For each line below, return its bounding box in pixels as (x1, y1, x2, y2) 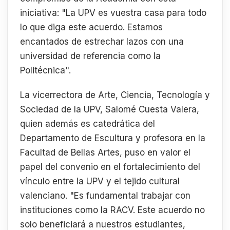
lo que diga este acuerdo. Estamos (20, 22, 163, 33)
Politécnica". (20, 65, 71, 76)
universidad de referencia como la (20, 51, 161, 62)
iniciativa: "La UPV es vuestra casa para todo (20, 8, 206, 18)
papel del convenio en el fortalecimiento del (20, 161, 200, 172)
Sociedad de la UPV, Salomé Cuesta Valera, (20, 104, 199, 114)
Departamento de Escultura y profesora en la (20, 132, 205, 143)
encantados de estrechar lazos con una (20, 36, 184, 47)
